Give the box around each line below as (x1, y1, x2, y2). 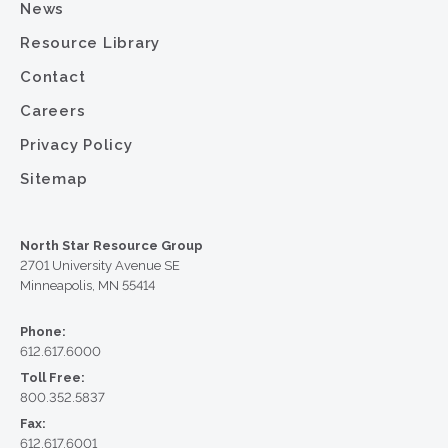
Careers (20, 101, 86, 120)
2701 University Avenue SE (20, 257, 180, 273)
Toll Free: (20, 369, 85, 385)
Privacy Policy (20, 135, 133, 154)
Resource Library (20, 33, 160, 52)
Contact (20, 67, 86, 86)
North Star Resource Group (20, 237, 203, 253)
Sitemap (20, 169, 88, 188)
